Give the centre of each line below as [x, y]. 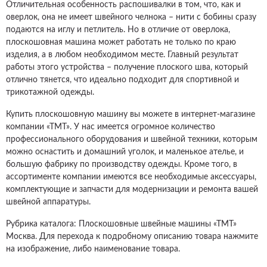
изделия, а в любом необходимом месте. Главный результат [122, 55]
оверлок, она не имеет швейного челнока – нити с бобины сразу [131, 17]
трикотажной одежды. [50, 92]
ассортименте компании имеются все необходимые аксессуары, [131, 177]
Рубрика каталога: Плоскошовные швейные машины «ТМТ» [121, 224]
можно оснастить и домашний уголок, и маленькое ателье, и [125, 152]
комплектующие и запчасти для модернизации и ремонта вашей [132, 190]
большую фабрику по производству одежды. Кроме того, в [122, 164]
